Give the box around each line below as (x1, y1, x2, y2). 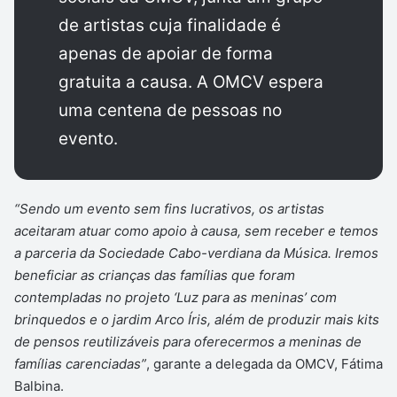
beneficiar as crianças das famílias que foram (14, 266, 295, 284)
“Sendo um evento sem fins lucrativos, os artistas (14, 199, 324, 217)
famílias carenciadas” (14, 354, 146, 372)
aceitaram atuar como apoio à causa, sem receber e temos (14, 222, 378, 239)
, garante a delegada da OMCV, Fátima (146, 354, 383, 372)
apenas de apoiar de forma (58, 43, 273, 64)
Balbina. (14, 377, 64, 394)
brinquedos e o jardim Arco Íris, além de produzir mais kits (14, 310, 379, 328)
